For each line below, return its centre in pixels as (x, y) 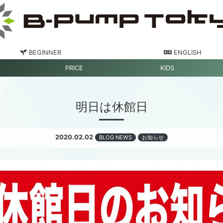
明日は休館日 (111, 107)
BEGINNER (44, 52)
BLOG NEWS (115, 138)
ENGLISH (186, 52)
